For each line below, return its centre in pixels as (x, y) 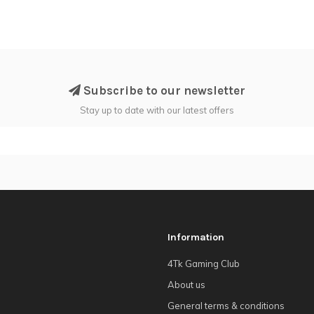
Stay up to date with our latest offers (157, 110)
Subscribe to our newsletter (163, 90)
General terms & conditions (226, 305)
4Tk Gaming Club (204, 263)
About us (186, 284)
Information (196, 237)
